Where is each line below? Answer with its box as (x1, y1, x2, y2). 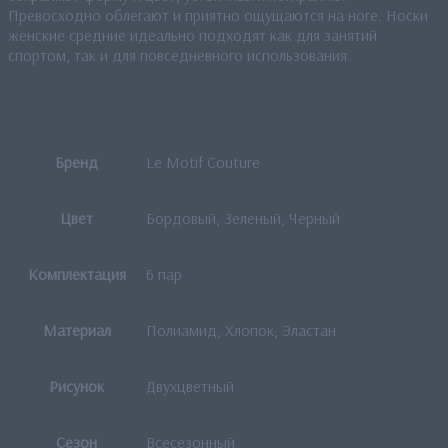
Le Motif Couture (146, 151, 260, 172)
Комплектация (27, 263, 126, 284)
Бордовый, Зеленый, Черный (146, 207, 340, 228)
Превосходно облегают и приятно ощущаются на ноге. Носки (8, 4, 428, 25)
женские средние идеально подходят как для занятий (8, 24, 377, 45)
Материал (42, 319, 111, 340)
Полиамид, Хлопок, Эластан (146, 319, 336, 340)
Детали (8, 84, 78, 113)
